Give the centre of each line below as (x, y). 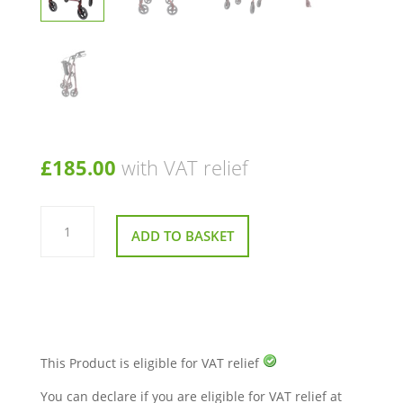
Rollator (63, 252)
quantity (65, 266)
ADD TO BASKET (182, 236)
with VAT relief (184, 168)
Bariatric (65, 239)
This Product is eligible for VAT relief (151, 363)
